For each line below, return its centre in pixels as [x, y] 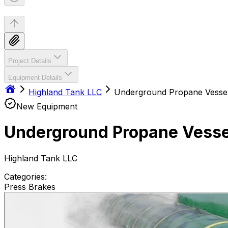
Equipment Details [35, 78]
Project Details [30, 61]
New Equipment [47, 106]
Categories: [25, 176]
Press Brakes [30, 187]
